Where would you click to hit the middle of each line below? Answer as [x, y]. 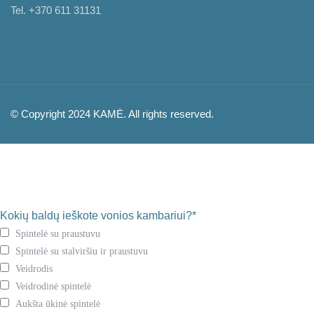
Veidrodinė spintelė [54, 286]
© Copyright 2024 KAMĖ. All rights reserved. [112, 114]
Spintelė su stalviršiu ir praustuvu [82, 251]
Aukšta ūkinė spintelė [58, 303]
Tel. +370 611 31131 [56, 10]
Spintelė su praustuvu [58, 233]
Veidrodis [34, 268]
